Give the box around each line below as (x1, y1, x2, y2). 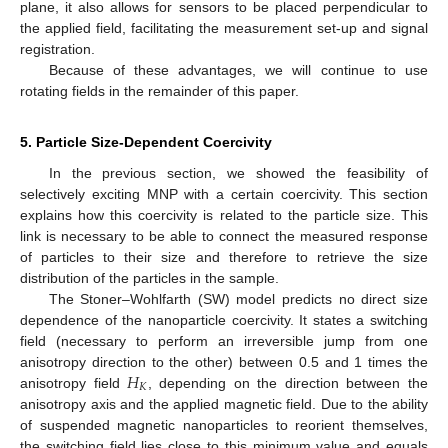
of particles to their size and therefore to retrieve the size (20, 248, 428, 265)
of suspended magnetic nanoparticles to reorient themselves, (20, 416, 428, 433)
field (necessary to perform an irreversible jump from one (20, 332, 428, 349)
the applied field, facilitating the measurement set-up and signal (20, 19, 428, 36)
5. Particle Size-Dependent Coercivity (20, 133, 272, 150)
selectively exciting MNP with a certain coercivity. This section (20, 185, 428, 202)
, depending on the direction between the (147, 374, 428, 391)
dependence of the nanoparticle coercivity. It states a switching (20, 311, 428, 328)
